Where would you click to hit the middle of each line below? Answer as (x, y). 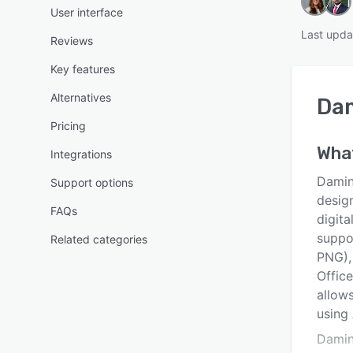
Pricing (68, 126)
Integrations (81, 154)
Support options (92, 182)
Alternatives (81, 97)
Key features (83, 69)
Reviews (72, 41)
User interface (87, 12)
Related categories (99, 239)
